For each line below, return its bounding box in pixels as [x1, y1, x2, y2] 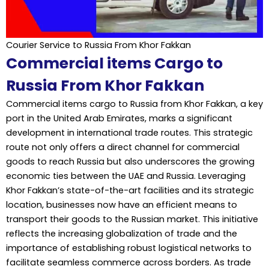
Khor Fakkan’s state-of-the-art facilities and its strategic [6, 184, 254, 196]
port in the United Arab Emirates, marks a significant [6, 112, 232, 124]
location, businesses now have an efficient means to [6, 198, 237, 211]
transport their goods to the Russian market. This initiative [6, 213, 258, 225]
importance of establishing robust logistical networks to [6, 241, 252, 254]
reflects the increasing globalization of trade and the [6, 227, 237, 240]
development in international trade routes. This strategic [6, 126, 253, 139]
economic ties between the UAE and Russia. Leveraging [6, 169, 246, 182]
